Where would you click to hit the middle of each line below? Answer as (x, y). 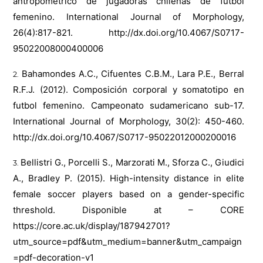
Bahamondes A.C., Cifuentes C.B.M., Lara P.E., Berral (133, 74)
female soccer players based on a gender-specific (129, 194)
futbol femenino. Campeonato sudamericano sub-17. (129, 106)
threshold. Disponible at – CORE (129, 210)
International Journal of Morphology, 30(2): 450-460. (129, 122)
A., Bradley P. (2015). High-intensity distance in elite (129, 178)
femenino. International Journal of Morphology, (129, 17)
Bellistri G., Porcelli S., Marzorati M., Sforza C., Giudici (132, 163)
